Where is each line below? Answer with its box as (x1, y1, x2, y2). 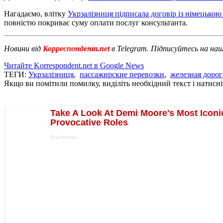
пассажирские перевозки (80, 70, 164, 79)
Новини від (4, 44, 41, 53)
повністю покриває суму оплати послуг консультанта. (4, 18, 188, 27)
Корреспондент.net (41, 44, 111, 53)
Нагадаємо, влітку (4, 9, 68, 18)
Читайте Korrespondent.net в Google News (4, 61, 144, 70)
